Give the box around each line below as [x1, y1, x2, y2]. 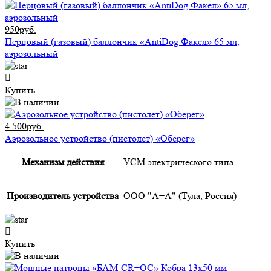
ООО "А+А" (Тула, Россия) [123, 190, 237, 202]
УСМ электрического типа [123, 156, 233, 168]
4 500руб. [5, 120, 44, 132]
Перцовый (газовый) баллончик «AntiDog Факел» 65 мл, [5, 36, 240, 48]
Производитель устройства [7, 190, 119, 202]
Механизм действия [21, 156, 104, 168]
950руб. [5, 24, 36, 36]
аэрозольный [5, 48, 58, 60]
